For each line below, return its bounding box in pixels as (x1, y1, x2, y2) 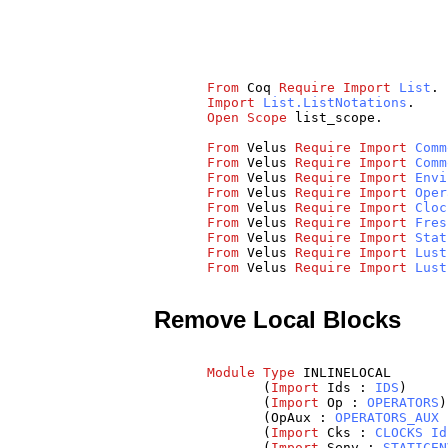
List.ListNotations (263, 94, 408, 110)
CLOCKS (375, 425, 424, 441)
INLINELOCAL (303, 365, 392, 381)
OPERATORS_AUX (335, 410, 440, 426)
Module (207, 365, 256, 381)
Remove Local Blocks (154, 305, 402, 333)
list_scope (295, 109, 376, 125)
